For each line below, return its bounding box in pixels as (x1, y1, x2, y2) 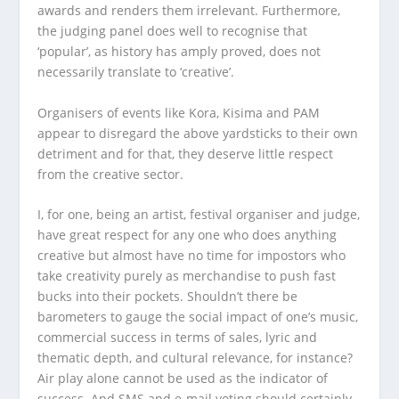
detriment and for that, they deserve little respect (37, 144, 334, 162)
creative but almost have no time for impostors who (37, 246, 346, 264)
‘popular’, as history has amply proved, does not (37, 43, 322, 61)
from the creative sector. (37, 165, 184, 183)
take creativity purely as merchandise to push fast (37, 266, 337, 284)
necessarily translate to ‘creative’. (37, 63, 235, 81)
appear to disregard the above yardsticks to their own (37, 124, 359, 142)
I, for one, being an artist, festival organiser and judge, (37, 205, 361, 223)
